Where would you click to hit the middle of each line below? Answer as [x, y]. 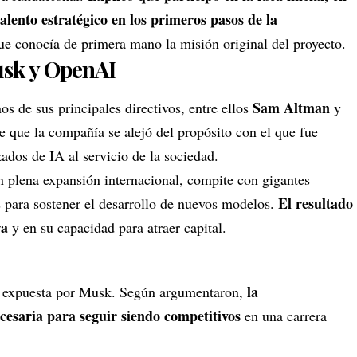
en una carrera [286, 316]
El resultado [316, 204]
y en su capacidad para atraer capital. [119, 228]
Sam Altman [289, 108]
